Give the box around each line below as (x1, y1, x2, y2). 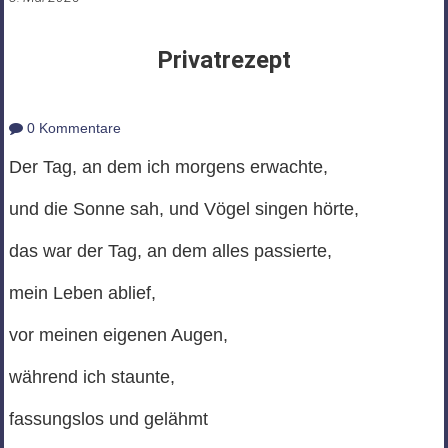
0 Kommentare (22, 120, 121, 137)
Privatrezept (157, 46, 291, 75)
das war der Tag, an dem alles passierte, (8, 241, 332, 262)
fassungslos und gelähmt (8, 409, 208, 430)
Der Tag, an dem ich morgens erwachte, (8, 157, 328, 178)
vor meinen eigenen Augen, (8, 325, 228, 346)
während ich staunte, (8, 367, 175, 388)
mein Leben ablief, (8, 283, 156, 304)
